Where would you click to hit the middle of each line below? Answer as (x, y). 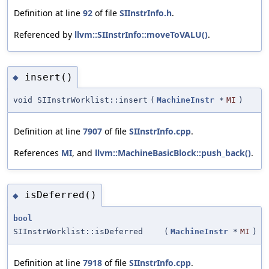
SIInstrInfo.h (146, 13)
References (38, 153)
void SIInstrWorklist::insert (80, 100)
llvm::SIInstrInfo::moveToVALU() (141, 35)
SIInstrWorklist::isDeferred (78, 231)
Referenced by (44, 35)
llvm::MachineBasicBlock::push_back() (173, 153)
